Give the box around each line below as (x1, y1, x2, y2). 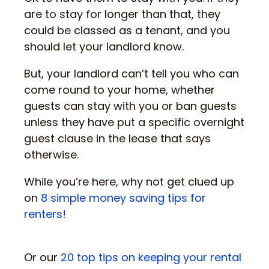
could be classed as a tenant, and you (24, 22, 230, 38)
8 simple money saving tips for (41, 190, 206, 205)
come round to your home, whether (24, 82, 215, 97)
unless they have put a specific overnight (24, 114, 244, 130)
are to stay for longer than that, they (24, 6, 220, 22)
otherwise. (24, 147, 79, 162)
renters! (24, 206, 66, 222)
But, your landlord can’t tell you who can (24, 65, 239, 81)
